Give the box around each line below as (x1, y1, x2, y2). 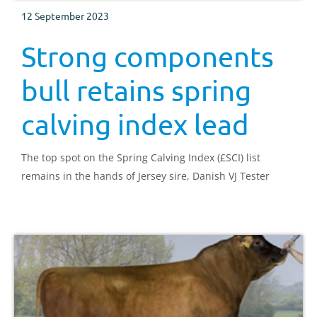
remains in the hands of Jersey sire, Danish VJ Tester (21, 169, 270, 183)
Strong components (21, 40, 274, 74)
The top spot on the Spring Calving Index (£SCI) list (21, 151, 260, 165)
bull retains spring (21, 74, 251, 108)
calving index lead (21, 108, 249, 142)
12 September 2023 (21, 9, 109, 23)
